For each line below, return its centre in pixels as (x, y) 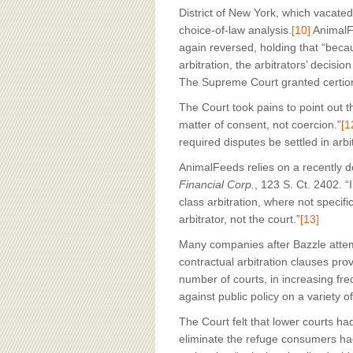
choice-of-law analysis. (235, 30)
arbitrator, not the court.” (240, 219)
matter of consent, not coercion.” (260, 124)
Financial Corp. (217, 184)
